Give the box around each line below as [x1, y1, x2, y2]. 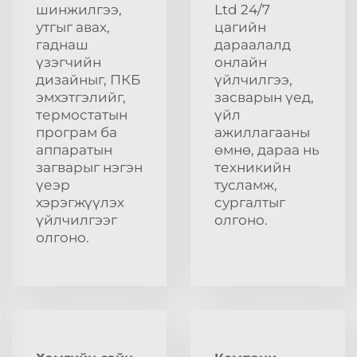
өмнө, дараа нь [214, 141, 320, 158]
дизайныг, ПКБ [36, 71, 140, 88]
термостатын [36, 106, 127, 123]
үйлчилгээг [36, 211, 117, 228]
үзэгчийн [36, 53, 101, 70]
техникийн [214, 159, 291, 175]
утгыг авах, [36, 18, 110, 35]
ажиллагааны [214, 124, 310, 140]
